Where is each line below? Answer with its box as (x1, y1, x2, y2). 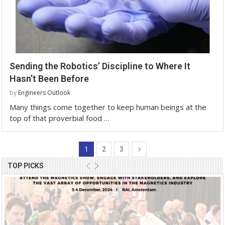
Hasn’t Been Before (10, 73, 89, 84)
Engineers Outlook (18, 88, 70, 97)
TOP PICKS (8, 161, 44, 170)
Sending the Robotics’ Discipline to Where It (10, 60, 190, 71)
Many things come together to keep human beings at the (10, 101, 206, 112)
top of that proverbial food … (10, 113, 109, 123)
